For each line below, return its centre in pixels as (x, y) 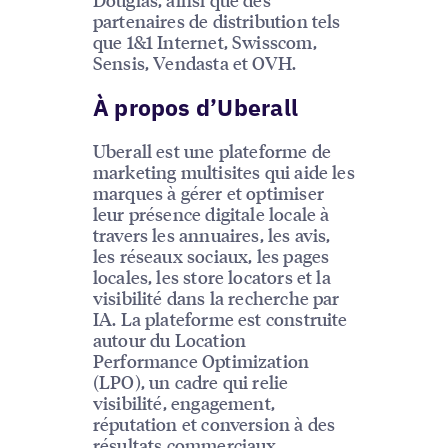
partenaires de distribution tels (216, 20)
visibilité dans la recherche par (216, 298)
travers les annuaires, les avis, (211, 235)
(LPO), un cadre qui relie (190, 382)
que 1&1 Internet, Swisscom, (204, 41)
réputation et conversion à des (214, 424)
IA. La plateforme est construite (220, 319)
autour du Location (169, 340)
